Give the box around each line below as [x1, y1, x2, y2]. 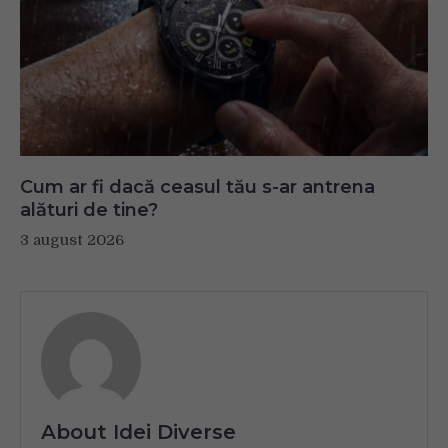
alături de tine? [20, 198, 158, 221]
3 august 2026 [20, 230, 124, 249]
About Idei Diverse [41, 419, 236, 444]
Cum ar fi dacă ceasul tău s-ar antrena [20, 175, 375, 198]
